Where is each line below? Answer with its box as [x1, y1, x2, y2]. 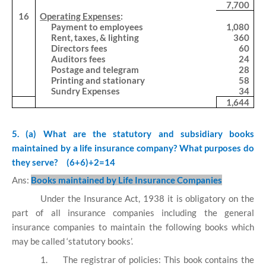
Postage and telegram [51, 64, 140, 75]
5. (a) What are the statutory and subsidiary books [12, 128, 254, 139]
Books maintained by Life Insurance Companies [31, 175, 222, 186]
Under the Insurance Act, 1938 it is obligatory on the [40, 192, 254, 204]
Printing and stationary [51, 75, 145, 85]
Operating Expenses [40, 11, 121, 21]
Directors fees [51, 43, 108, 53]
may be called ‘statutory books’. [12, 235, 133, 246]
